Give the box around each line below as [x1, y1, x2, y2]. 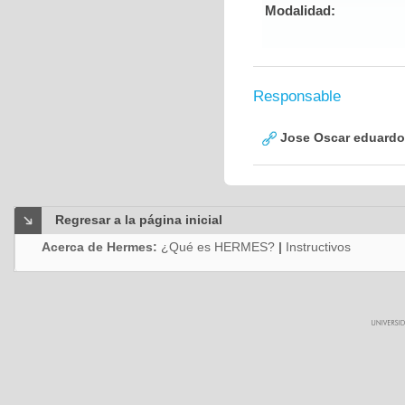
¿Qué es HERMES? [161, 240, 275, 254]
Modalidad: [265, 3, 335, 18]
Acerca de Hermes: [42, 240, 161, 254]
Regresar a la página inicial [55, 212, 222, 227]
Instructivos [286, 240, 351, 254]
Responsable [253, 88, 341, 105]
